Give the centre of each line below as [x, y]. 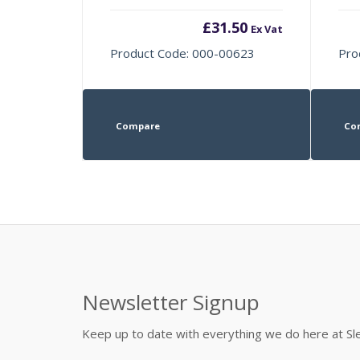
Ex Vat [266, 29]
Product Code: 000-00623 [183, 53]
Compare [137, 125]
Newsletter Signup [171, 302]
